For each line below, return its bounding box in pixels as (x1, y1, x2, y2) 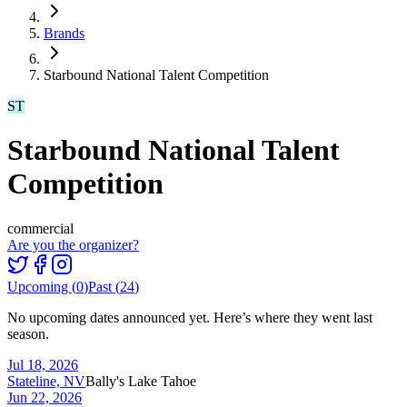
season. (7, 325, 49, 342)
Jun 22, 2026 (7, 389, 82, 405)
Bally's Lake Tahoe (85, 372, 196, 389)
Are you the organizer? (7, 236, 139, 253)
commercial (7, 220, 74, 236)
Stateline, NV (7, 372, 85, 389)
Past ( (88, 278, 120, 294)
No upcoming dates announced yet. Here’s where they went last (7, 309, 372, 325)
